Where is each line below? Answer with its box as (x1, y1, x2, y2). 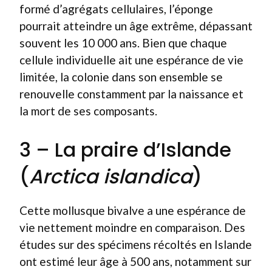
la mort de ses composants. (19, 103, 157, 118)
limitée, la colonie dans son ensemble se (19, 69, 223, 84)
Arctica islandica (29, 163, 192, 190)
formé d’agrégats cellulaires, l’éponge (19, 1, 213, 16)
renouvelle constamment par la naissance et (19, 86, 243, 101)
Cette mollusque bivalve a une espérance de (19, 203, 246, 217)
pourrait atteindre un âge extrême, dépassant (19, 18, 253, 33)
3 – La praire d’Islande (19, 136, 231, 163)
